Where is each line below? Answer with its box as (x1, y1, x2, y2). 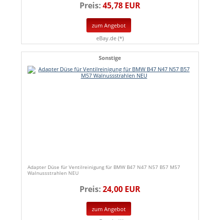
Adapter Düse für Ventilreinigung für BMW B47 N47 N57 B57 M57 (27, 163, 180, 170)
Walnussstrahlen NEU (27, 169, 79, 176)
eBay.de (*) (96, 34, 124, 42)
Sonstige (99, 54, 121, 61)
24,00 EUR (103, 183, 140, 194)
